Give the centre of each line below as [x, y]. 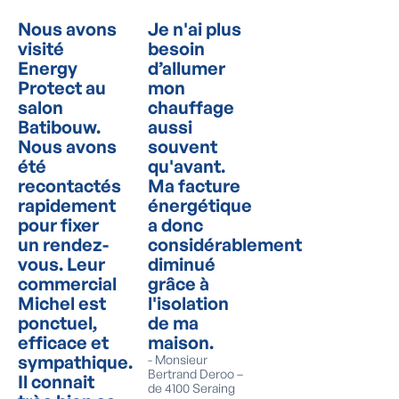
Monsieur [181, 359]
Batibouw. [59, 127]
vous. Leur [61, 264]
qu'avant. [187, 166]
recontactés [69, 186]
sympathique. [75, 362]
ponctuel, [57, 323]
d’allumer [187, 68]
